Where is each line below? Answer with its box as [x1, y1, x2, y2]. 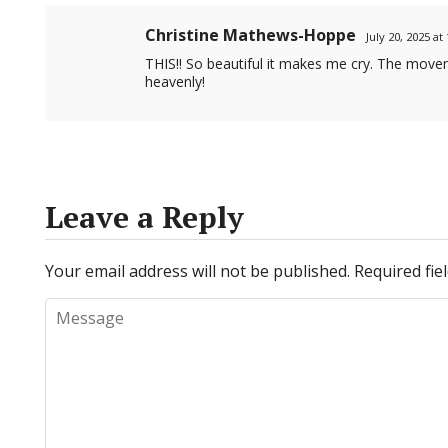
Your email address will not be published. [45, 260, 351, 282]
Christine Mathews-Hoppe [145, 24, 357, 46]
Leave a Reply [45, 197, 245, 237]
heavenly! [145, 72, 206, 91]
